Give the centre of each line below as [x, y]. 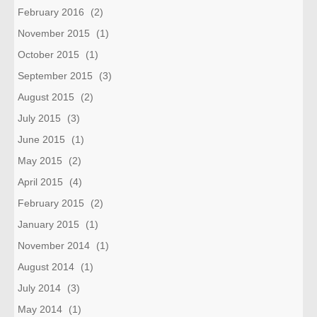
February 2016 [51, 12]
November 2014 [54, 245]
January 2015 [48, 224]
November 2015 [54, 33]
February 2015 [51, 203]
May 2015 [40, 160]
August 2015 [46, 97]
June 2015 [41, 139]
